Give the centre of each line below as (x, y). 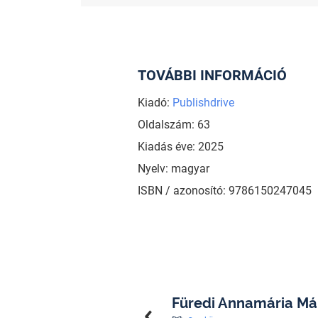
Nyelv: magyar (173, 169)
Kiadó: (155, 103)
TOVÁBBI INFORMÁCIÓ (212, 76)
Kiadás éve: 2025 (180, 147)
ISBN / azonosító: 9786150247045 (224, 191)
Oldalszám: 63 (174, 125)
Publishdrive (203, 103)
